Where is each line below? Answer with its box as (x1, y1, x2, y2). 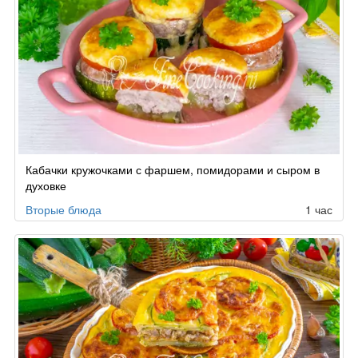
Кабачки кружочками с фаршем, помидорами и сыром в (26, 161, 320, 177)
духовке (26, 177, 66, 193)
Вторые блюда (26, 201, 101, 217)
